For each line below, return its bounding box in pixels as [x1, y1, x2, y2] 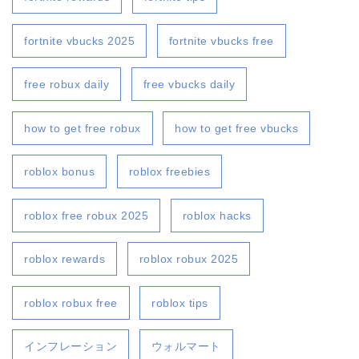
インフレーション [24, 340, 117, 353]
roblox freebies [128, 165, 211, 179]
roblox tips [151, 296, 208, 309]
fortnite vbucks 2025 [24, 34, 135, 47]
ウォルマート [151, 340, 221, 353]
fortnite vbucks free [168, 34, 274, 47]
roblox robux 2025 [139, 252, 239, 266]
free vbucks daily [143, 78, 236, 91]
